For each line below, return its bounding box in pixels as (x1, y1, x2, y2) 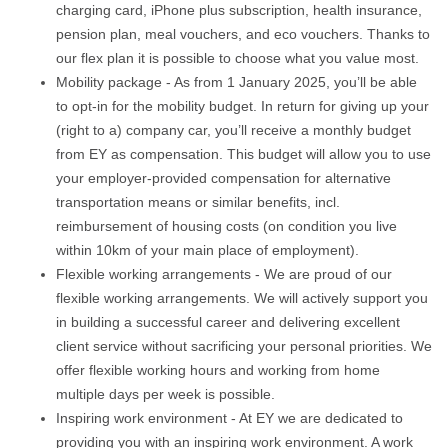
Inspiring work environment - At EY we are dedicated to (56, 410, 403, 426)
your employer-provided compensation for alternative (56, 170, 391, 186)
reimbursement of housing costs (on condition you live (56, 218, 397, 234)
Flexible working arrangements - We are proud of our (56, 266, 392, 282)
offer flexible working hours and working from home (56, 362, 380, 378)
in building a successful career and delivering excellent (56, 314, 400, 330)
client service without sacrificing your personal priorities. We (56, 338, 432, 354)
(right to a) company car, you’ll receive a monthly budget (56, 122, 411, 138)
